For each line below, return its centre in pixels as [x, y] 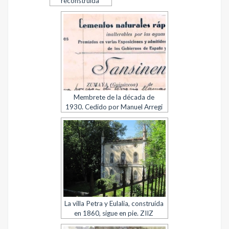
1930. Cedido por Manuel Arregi [114, 107]
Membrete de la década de [114, 97]
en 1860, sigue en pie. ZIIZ [114, 213]
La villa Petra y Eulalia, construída [114, 203]
